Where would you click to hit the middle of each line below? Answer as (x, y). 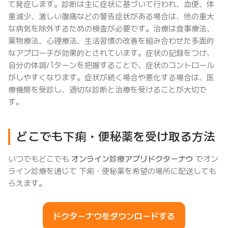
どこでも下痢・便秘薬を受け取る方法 (116, 137)
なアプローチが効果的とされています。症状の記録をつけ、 (111, 53)
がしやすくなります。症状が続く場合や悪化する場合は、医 (111, 78)
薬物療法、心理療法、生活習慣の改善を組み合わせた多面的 (111, 41)
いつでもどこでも (40, 159)
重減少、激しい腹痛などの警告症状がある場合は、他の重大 (111, 17)
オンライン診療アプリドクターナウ (132, 159)
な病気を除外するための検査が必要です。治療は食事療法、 (111, 29)
